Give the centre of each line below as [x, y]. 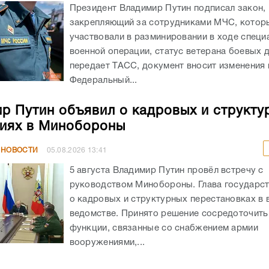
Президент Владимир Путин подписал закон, [168, 8]
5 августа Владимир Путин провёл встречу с [166, 170]
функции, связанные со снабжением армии [164, 228]
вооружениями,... [107, 242]
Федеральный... [103, 80]
